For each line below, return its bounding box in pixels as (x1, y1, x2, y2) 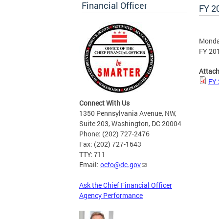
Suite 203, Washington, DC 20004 (79, 119, 181, 129)
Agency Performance (79, 191, 143, 200)
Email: (79, 160, 100, 170)
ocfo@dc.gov (100, 160, 141, 170)
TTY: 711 (79, 150, 106, 159)
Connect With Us (79, 98, 130, 108)
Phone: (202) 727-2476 (79, 129, 150, 139)
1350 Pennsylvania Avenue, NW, (79, 109, 176, 118)
